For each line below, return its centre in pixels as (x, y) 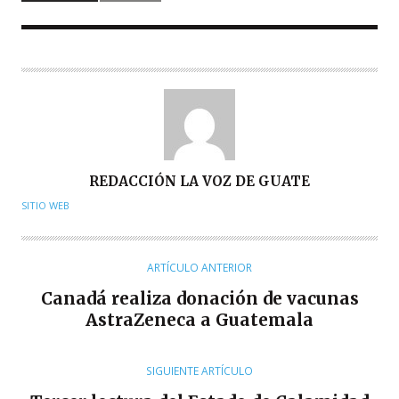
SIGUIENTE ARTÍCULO (199, 370)
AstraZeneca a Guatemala (199, 319)
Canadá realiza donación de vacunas (199, 298)
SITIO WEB (45, 205)
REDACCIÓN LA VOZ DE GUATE (199, 181)
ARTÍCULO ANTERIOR (199, 267)
